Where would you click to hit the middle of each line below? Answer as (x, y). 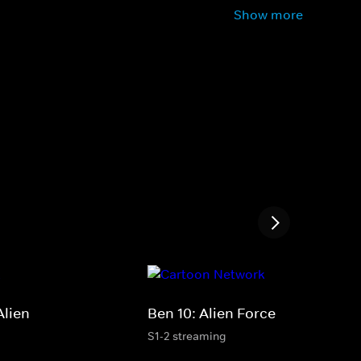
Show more (268, 15)
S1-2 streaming (187, 336)
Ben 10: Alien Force (212, 313)
